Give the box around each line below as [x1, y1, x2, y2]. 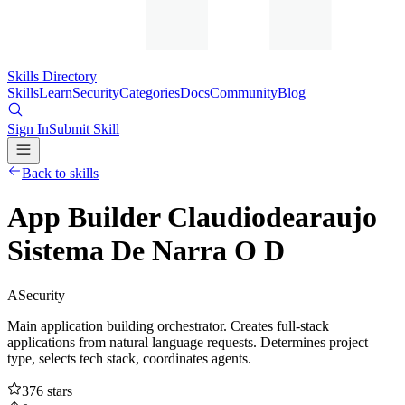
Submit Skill [49, 121, 119, 137]
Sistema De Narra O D [7, 234, 285, 268]
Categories [119, 85, 180, 100]
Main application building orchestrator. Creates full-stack [7, 317, 329, 334]
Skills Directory [7, 69, 97, 84]
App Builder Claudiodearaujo [7, 201, 377, 234]
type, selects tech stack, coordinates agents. [7, 350, 251, 366]
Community [210, 85, 278, 100]
